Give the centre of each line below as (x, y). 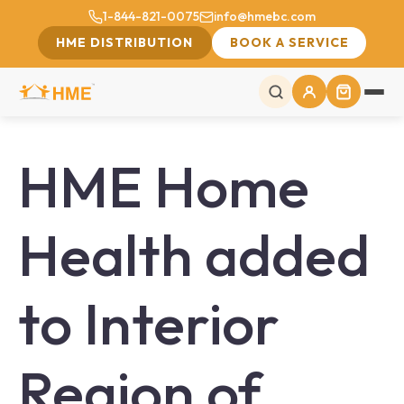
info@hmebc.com (265, 17)
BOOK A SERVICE (289, 43)
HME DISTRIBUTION (125, 43)
